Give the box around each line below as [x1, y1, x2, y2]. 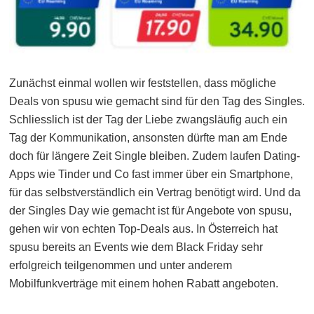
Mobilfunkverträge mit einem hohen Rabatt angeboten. [9, 278, 278, 290]
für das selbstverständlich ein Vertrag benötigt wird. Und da [9, 186, 301, 199]
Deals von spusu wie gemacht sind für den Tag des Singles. [9, 95, 305, 108]
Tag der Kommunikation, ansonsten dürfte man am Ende [9, 132, 287, 144]
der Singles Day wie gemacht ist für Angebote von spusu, [9, 205, 292, 217]
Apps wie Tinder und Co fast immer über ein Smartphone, [9, 168, 293, 181]
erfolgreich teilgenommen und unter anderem [9, 259, 232, 272]
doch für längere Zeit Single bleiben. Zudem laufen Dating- [9, 150, 300, 163]
